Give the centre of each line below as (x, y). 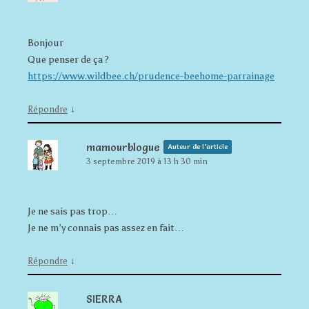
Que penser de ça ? (68, 59)
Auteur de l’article (198, 146)
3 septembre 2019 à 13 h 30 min (147, 161)
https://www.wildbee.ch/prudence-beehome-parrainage (151, 76)
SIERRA (104, 299)
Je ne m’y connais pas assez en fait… (106, 228)
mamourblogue (123, 147)
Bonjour (46, 43)
